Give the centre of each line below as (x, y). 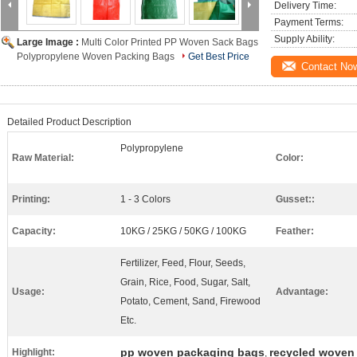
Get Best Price (219, 57)
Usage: (28, 292)
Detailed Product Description (69, 122)
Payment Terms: (309, 22)
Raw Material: (43, 158)
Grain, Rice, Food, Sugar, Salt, (185, 282)
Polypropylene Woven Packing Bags (96, 57)
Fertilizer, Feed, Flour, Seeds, (183, 263)
